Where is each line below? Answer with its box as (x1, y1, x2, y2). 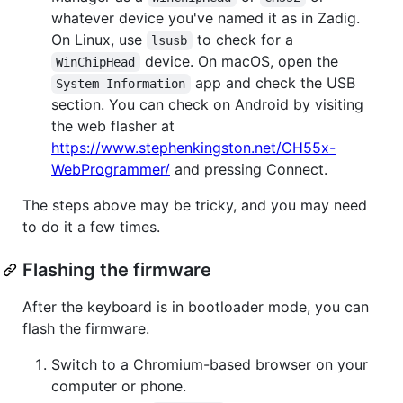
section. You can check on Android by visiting (51, 94, 363, 113)
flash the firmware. (22, 318, 149, 337)
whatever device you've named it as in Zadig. (51, 8, 360, 27)
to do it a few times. (22, 217, 160, 236)
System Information (56, 76, 186, 91)
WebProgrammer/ (51, 159, 170, 178)
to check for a (192, 30, 293, 49)
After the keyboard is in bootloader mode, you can (22, 297, 369, 316)
